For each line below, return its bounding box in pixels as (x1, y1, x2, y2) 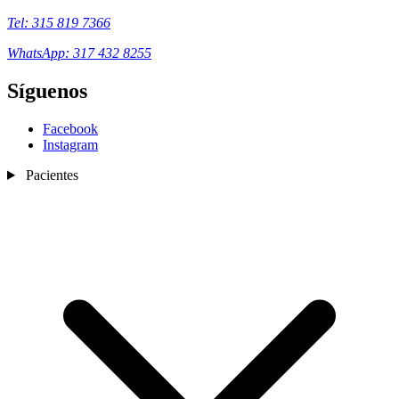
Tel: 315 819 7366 (7, 15, 110, 31)
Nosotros (57, 231, 112, 246)
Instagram (43, 137, 98, 153)
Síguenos (7, 79, 87, 103)
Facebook (43, 121, 98, 137)
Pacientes (21, 167, 78, 183)
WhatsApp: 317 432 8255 (7, 45, 151, 61)
